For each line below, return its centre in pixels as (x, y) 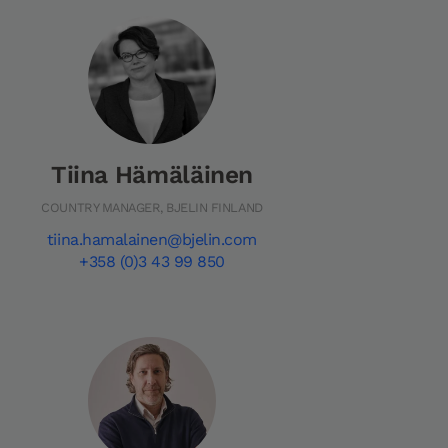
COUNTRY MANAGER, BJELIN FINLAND (152, 208)
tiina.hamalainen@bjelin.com (152, 239)
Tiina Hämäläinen (152, 175)
